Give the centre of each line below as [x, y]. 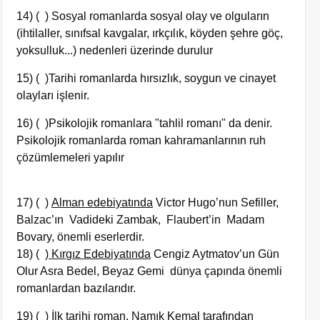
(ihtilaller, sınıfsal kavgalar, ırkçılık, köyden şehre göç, [150, 33]
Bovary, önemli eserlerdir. [81, 237]
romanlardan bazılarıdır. [76, 288]
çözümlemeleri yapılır [71, 157]
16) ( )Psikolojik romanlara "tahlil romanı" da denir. [145, 123]
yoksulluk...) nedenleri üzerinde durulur [115, 50]
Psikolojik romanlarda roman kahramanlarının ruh [141, 140]
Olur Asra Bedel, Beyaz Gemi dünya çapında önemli [150, 271]
